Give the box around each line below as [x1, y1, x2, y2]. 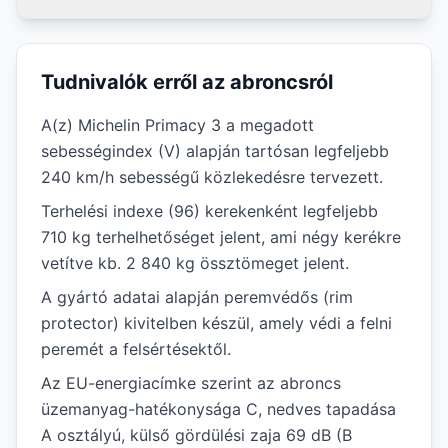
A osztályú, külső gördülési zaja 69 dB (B [41, 425, 352, 445]
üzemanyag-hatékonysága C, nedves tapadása [41, 399, 396, 419]
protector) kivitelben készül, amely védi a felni [41, 313, 392, 333]
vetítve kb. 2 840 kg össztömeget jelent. [41, 253, 349, 273]
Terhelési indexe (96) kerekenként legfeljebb [41, 201, 378, 221]
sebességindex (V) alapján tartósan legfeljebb [41, 141, 389, 161]
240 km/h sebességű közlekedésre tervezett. [41, 167, 383, 187]
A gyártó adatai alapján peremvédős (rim [41, 287, 353, 307]
